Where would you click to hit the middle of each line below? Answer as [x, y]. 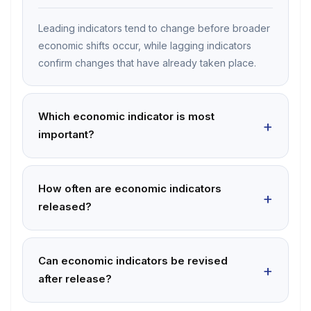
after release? [75, 279]
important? [66, 134]
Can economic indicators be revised [133, 261]
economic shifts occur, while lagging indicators [145, 45]
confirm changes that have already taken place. [147, 63]
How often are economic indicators [130, 188]
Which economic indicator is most [126, 116]
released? [65, 207]
